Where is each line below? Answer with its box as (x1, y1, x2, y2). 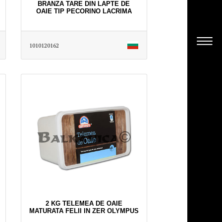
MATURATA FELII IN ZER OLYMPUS (29, 207, 139, 215)
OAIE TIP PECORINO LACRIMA (36, 7, 132, 15)
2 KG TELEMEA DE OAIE (45, 199, 122, 207)
